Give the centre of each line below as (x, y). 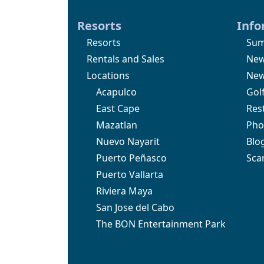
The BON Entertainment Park (161, 224)
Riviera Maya (124, 191)
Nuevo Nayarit (128, 141)
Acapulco (116, 92)
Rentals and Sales (126, 59)
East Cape (118, 108)
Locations (108, 75)
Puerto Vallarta (130, 174)
